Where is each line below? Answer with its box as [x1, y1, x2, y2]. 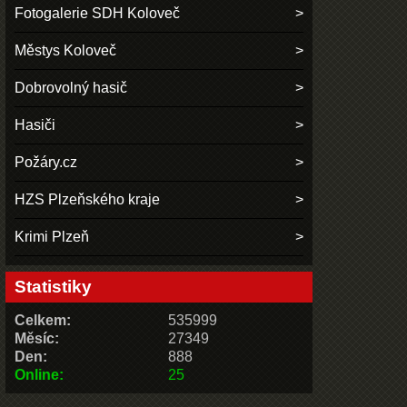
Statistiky [15, 276, 93, 296]
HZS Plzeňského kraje [15, 191, 161, 207]
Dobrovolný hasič [15, 79, 128, 95]
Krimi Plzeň [15, 228, 90, 244]
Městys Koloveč [15, 42, 117, 58]
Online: [15, 366, 65, 382]
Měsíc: [15, 330, 60, 346]
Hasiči [15, 116, 56, 133]
